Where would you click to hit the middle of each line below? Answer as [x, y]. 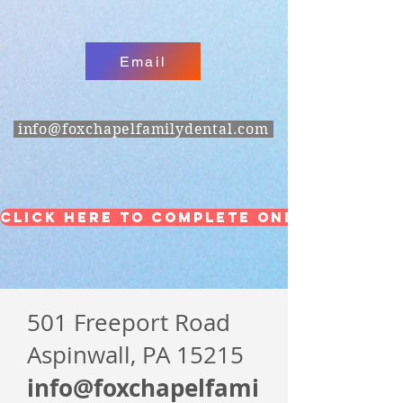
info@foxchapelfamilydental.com [143, 129]
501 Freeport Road [129, 322]
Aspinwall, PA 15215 [135, 355]
